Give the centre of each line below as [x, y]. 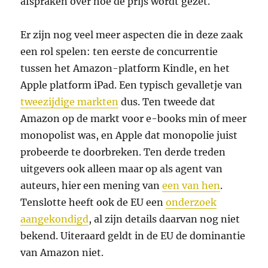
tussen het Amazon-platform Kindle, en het [125, 68]
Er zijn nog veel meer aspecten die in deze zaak [132, 34]
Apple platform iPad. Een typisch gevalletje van [132, 85]
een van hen [191, 185]
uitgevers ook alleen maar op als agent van [122, 168]
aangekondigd [55, 219]
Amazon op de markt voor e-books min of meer [134, 118]
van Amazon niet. [62, 252]
